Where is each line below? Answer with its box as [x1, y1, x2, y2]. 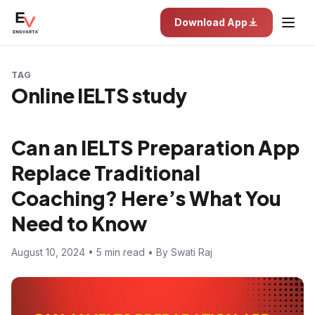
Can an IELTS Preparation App [11, 135, 300, 160]
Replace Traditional [11, 160, 200, 185]
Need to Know [11, 211, 148, 236]
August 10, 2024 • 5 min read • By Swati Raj [11, 246, 212, 258]
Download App [174, 16, 247, 28]
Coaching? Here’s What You [11, 186, 281, 210]
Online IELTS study [11, 83, 187, 108]
